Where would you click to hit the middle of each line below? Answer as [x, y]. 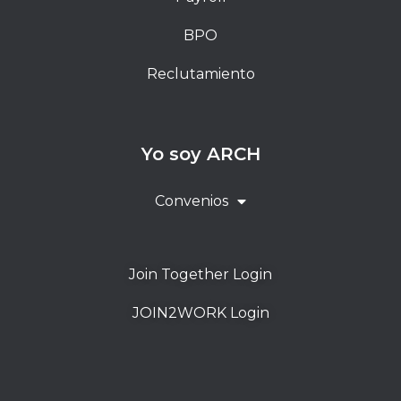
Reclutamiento [200, 73]
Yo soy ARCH [200, 154]
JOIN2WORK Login [200, 312]
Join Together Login [200, 274]
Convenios [192, 200]
